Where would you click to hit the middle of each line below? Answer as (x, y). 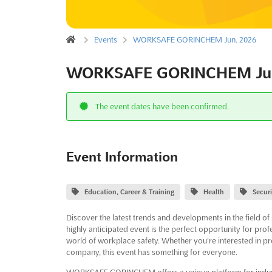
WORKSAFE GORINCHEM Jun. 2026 (194, 39)
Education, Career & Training (130, 192)
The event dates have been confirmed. (161, 106)
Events (105, 39)
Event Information (122, 156)
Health (213, 192)
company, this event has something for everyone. (151, 252)
